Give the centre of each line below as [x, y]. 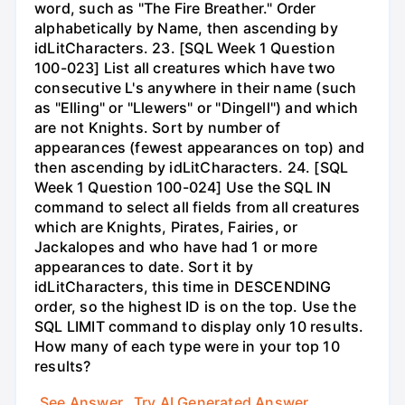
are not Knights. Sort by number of [158, 128]
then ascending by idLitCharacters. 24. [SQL [192, 168]
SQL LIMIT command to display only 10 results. [199, 327]
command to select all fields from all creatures [197, 207]
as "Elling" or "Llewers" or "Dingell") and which [197, 108]
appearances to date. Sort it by [144, 267]
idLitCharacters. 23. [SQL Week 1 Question [185, 48]
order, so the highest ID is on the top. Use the [195, 307]
